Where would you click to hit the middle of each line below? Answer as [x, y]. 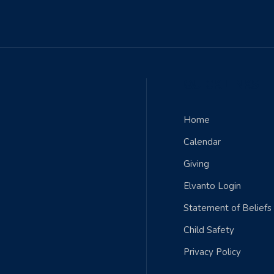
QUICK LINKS [221, 84]
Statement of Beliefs [228, 208]
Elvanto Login [212, 186]
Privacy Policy [212, 252]
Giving [196, 164]
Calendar [202, 142]
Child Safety [209, 230]
